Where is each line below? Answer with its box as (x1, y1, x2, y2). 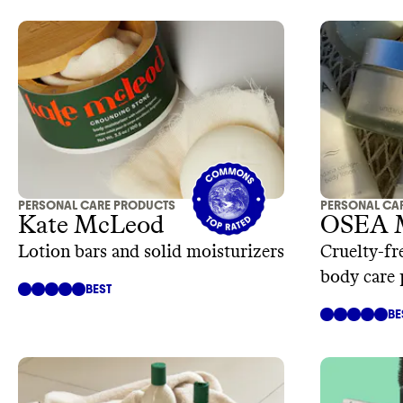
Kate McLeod (18, 212, 164, 238)
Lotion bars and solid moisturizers (18, 242, 284, 261)
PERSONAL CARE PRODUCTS (18, 197, 175, 213)
